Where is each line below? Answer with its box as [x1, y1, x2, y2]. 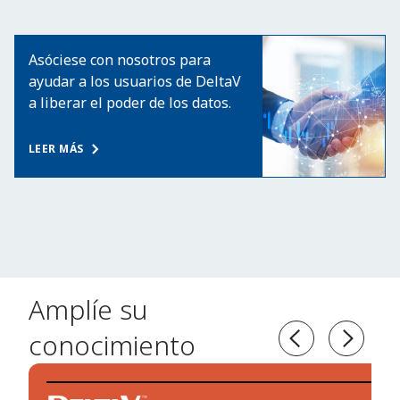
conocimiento [29, 327, 196, 364]
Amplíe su [29, 291, 147, 329]
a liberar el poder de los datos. [29, 93, 231, 113]
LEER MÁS [29, 141, 84, 157]
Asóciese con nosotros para [29, 50, 211, 71]
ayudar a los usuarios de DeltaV [29, 71, 241, 92]
